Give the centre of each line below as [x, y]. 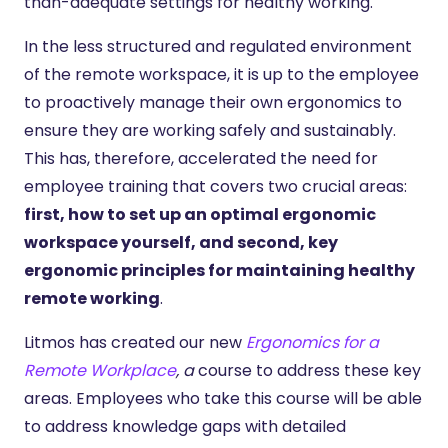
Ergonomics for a [312, 342]
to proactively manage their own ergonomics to [213, 102]
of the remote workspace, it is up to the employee [221, 74]
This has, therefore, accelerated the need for [201, 158]
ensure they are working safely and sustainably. [210, 130]
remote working [92, 298]
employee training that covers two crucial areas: [215, 186]
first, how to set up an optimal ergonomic [200, 214]
